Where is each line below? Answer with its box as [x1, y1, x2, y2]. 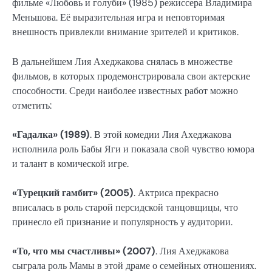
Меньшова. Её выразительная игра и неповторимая [12, 11, 225, 24]
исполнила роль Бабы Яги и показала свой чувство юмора [12, 142, 254, 155]
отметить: [12, 98, 52, 112]
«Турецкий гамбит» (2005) [12, 186, 134, 199]
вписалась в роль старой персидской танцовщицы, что [12, 200, 238, 214]
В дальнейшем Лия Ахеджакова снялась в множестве [12, 55, 233, 68]
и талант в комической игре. [12, 157, 129, 170]
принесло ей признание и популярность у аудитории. [12, 215, 233, 228]
